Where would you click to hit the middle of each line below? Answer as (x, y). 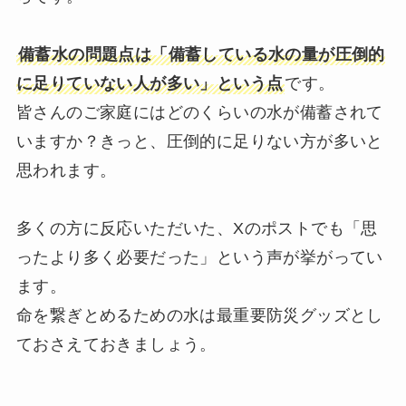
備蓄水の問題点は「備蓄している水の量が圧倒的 (201, 54)
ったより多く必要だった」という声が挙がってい (199, 257)
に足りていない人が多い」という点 (150, 83)
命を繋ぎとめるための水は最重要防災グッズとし (199, 315)
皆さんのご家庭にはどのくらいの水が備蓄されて (199, 112)
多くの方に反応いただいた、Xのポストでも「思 (197, 228)
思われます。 (66, 170)
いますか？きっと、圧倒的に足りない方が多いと (199, 141)
